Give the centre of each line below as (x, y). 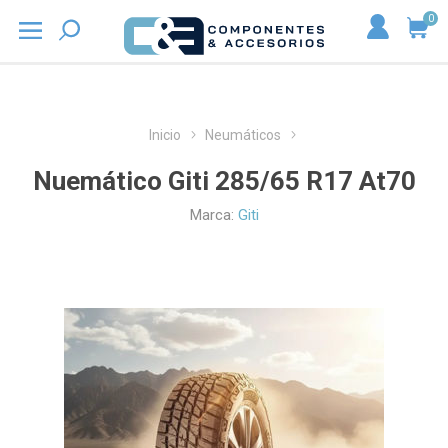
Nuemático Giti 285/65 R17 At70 (224, 181)
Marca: (211, 215)
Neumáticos (243, 135)
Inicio (165, 135)
